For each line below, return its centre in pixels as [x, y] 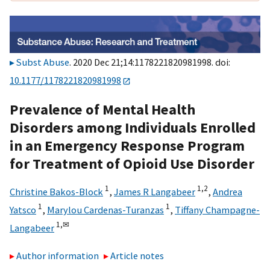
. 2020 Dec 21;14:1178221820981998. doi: [150, 62]
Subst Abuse [43, 62]
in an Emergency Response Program [127, 145]
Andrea [228, 191]
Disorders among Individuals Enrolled [133, 127]
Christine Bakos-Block [56, 191]
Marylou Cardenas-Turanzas [105, 209]
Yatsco [23, 209]
